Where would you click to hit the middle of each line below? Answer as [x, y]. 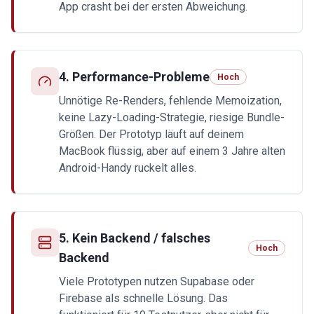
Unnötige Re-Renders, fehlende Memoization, [170, 101]
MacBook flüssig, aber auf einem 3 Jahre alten [172, 151]
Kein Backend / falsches [141, 238]
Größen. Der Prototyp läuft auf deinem [151, 134]
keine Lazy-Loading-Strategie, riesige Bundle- [172, 117]
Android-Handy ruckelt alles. [128, 168]
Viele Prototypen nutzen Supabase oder [157, 281]
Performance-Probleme [141, 77]
